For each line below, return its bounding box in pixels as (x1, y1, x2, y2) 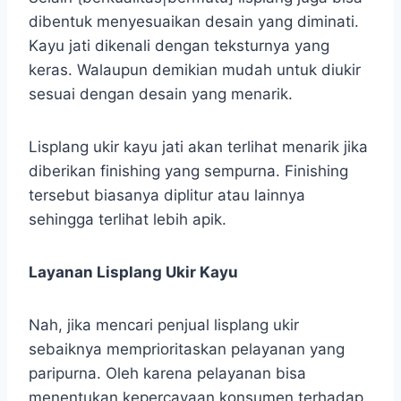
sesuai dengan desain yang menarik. (29, 84, 293, 103)
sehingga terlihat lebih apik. (29, 209, 226, 228)
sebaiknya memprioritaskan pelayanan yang (29, 339, 345, 358)
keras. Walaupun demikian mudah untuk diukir (29, 60, 361, 79)
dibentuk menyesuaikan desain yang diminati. (29, 12, 359, 30)
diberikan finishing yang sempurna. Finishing (29, 161, 348, 180)
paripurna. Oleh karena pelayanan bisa (29, 363, 306, 382)
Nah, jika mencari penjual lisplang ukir (29, 315, 299, 334)
